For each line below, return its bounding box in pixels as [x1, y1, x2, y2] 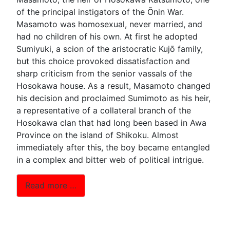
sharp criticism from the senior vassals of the [16, 68, 192, 79]
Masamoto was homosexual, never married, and [16, 18, 202, 29]
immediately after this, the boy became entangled [16, 142, 210, 152]
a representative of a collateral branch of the [16, 105, 191, 116]
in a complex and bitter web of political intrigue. [16, 154, 204, 165]
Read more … [25, 180, 76, 191]
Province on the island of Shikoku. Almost [16, 129, 179, 140]
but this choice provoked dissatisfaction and [16, 55, 190, 66]
